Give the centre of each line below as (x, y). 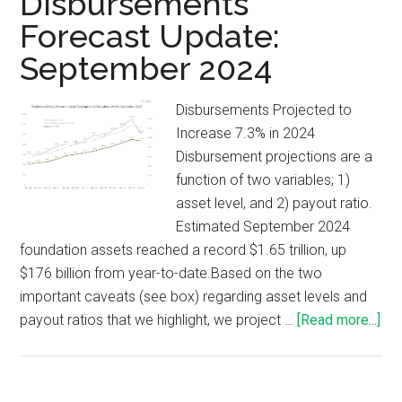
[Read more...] (339, 320)
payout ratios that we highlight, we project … (159, 320)
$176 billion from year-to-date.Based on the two (171, 274)
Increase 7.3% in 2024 (246, 134)
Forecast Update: (150, 36)
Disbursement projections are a (275, 157)
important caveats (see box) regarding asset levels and (194, 297)
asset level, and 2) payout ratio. (276, 204)
